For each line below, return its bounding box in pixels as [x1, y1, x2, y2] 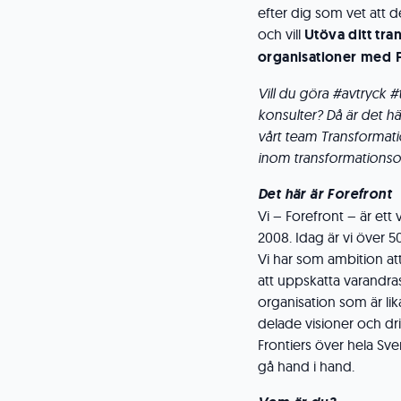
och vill [258, 25, 304, 43]
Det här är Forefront [258, 184, 391, 203]
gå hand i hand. [258, 357, 354, 375]
